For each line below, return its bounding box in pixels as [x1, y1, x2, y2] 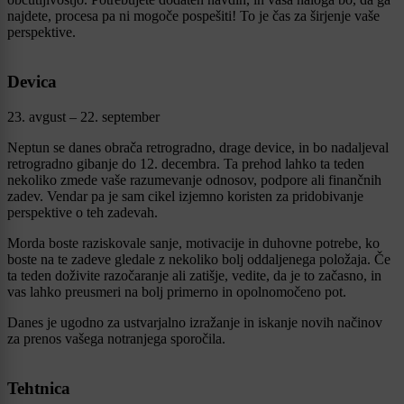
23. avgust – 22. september [7, 108, 160, 124]
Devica [7, 72, 57, 92]
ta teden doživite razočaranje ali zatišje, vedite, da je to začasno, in [7, 267, 381, 283]
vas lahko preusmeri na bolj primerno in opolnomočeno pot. [7, 283, 346, 299]
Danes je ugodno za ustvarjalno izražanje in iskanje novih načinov [7, 314, 382, 330]
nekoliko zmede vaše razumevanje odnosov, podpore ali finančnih [7, 171, 381, 188]
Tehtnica [7, 378, 70, 398]
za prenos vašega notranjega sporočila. [7, 330, 225, 346]
